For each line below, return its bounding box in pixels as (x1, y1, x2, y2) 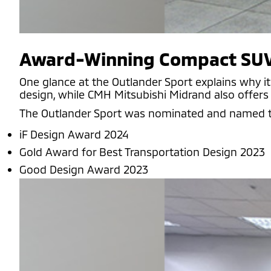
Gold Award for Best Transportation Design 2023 (19, 145, 265, 158)
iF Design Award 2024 (19, 128, 129, 141)
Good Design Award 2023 (19, 163, 148, 176)
